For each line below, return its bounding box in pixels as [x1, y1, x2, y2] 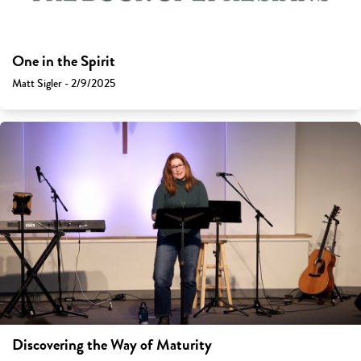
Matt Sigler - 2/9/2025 [12, 75, 115, 93]
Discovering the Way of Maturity [12, 334, 212, 357]
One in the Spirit [12, 50, 115, 73]
